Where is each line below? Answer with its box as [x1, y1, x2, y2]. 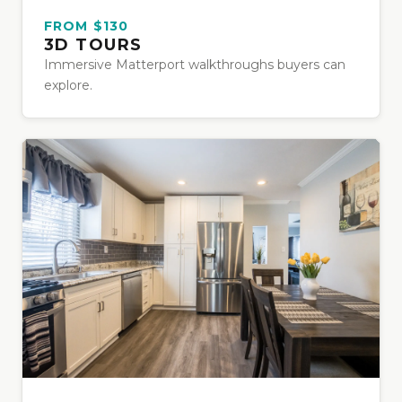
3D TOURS [44, 35, 143, 56]
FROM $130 [44, 18, 129, 35]
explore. [44, 77, 92, 94]
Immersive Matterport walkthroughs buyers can [44, 57, 345, 74]
